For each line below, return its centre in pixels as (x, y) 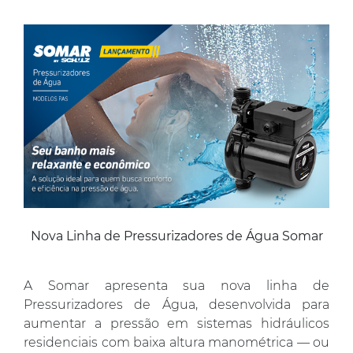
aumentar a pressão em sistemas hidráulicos (176, 323)
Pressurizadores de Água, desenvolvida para (176, 304)
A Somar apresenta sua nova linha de (176, 285)
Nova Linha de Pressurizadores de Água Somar (176, 236)
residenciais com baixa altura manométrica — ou (176, 342)
